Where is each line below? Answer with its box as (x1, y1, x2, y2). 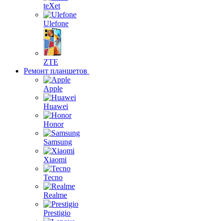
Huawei (43, 102, 68, 110)
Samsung (43, 138, 72, 146)
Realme (43, 191, 67, 199)
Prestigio (43, 209, 71, 217)
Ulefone (43, 19, 69, 28)
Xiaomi (43, 155, 67, 164)
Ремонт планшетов (24, 67, 87, 75)
